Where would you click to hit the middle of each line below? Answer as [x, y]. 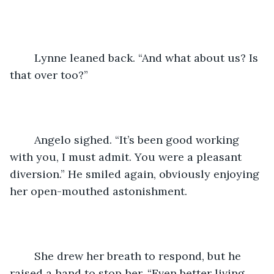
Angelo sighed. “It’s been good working [28, 139]
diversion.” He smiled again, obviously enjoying [136, 174]
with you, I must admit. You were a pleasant [127, 157]
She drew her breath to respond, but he [28, 256]
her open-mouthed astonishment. [98, 191]
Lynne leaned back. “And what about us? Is [28, 57]
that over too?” [49, 75]
